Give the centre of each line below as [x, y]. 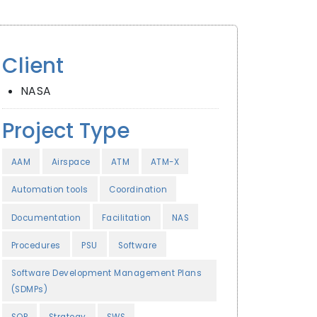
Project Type [65, 130]
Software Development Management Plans [106, 273]
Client [33, 65]
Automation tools [50, 190]
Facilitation [126, 218]
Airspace [71, 162]
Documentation [46, 218]
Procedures [36, 245]
